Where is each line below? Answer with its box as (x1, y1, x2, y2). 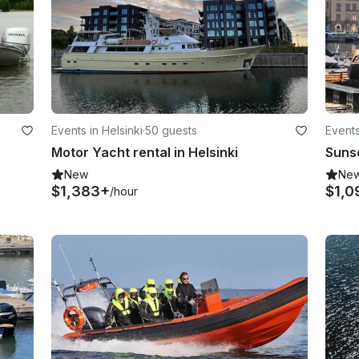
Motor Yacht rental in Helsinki (51, 143, 239, 160)
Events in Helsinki (51, 123, 143, 137)
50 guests (145, 123, 198, 137)
